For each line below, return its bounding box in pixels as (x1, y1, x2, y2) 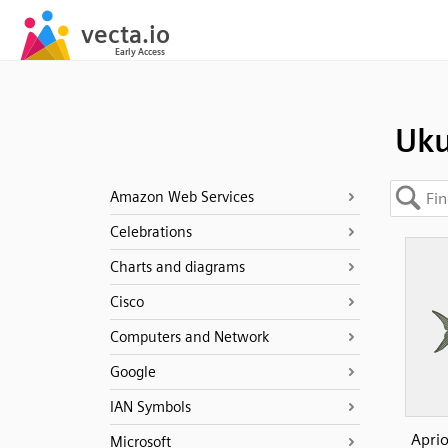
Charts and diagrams (109, 258, 245, 276)
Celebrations (109, 223, 192, 241)
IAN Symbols (109, 398, 191, 416)
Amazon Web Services (109, 188, 254, 206)
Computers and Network (109, 328, 269, 346)
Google (109, 363, 156, 381)
